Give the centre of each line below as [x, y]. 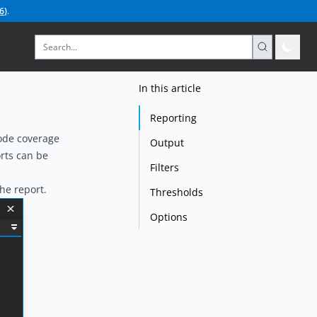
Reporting [173, 118]
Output [167, 143]
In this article [170, 88]
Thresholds [177, 192]
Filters [165, 167]
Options [169, 217]
